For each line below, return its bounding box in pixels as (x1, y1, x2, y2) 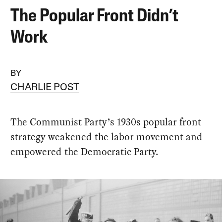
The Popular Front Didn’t (10, 7, 179, 26)
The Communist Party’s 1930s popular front (10, 114, 202, 129)
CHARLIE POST (10, 82, 80, 93)
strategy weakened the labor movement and (10, 129, 203, 144)
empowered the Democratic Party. (10, 144, 159, 159)
